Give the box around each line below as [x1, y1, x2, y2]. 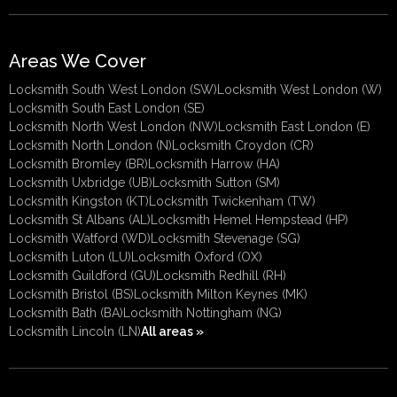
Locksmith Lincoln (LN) [9, 324, 141, 339]
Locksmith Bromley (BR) [9, 157, 148, 172]
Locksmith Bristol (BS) [9, 287, 134, 302]
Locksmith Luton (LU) [9, 250, 131, 265]
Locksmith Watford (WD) [9, 231, 151, 246]
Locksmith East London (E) [218, 120, 370, 135]
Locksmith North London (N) [9, 138, 172, 153]
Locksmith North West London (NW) [9, 120, 218, 135]
